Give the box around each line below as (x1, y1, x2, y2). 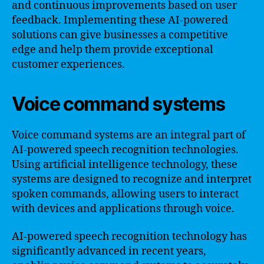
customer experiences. (12, 57, 125, 71)
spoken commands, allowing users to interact (12, 187, 239, 201)
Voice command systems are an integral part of (12, 128, 246, 142)
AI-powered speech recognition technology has (12, 230, 247, 243)
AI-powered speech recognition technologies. (12, 143, 239, 157)
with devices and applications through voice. (12, 202, 235, 216)
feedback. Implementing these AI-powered (12, 13, 228, 27)
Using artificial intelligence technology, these (12, 157, 237, 171)
